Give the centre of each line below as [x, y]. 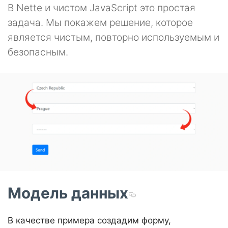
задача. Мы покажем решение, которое [100, 22]
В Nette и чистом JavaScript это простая [102, 8]
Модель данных [68, 193]
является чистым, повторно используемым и [113, 37]
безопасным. [38, 52]
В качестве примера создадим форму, [89, 221]
